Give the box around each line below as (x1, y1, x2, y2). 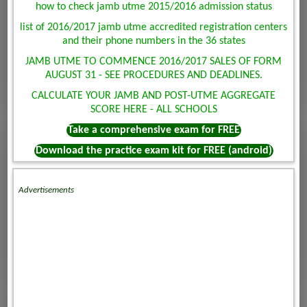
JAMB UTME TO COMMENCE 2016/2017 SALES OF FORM (25, 56, 282, 68)
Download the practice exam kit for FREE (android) (35, 145, 272, 157)
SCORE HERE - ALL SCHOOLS (90, 104, 217, 116)
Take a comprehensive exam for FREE (67, 125, 240, 136)
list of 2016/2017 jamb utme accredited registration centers (20, 22, 287, 34)
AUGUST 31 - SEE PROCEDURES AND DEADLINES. (45, 70, 262, 82)
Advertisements (19, 186, 75, 195)
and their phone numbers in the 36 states (62, 36, 245, 47)
